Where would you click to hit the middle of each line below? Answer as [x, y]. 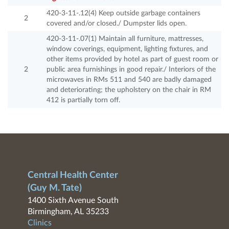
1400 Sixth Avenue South [73, 201]
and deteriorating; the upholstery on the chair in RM [129, 90]
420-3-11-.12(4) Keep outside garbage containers [123, 14]
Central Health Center [73, 176]
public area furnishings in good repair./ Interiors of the [131, 70]
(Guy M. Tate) [54, 188]
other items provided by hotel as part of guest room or [132, 60]
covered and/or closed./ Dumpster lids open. [117, 24]
